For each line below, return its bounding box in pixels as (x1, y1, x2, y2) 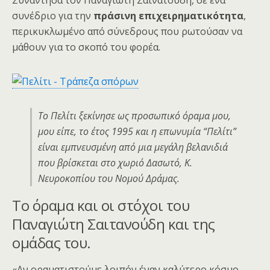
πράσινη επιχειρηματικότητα (93, 9, 243, 23)
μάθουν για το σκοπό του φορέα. (12, 40, 160, 54)
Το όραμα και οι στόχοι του (12, 195, 190, 216)
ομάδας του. (12, 233, 91, 253)
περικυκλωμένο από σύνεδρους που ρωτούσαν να (12, 25, 242, 39)
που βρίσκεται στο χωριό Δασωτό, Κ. (38, 156, 192, 170)
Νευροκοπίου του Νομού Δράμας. (38, 172, 180, 186)
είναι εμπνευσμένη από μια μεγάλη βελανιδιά (38, 140, 228, 154)
